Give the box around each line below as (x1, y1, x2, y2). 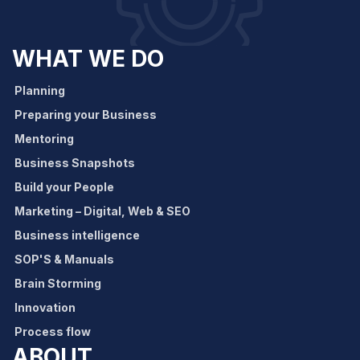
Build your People (14, 180, 115, 194)
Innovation (14, 301, 76, 315)
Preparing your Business (14, 108, 157, 122)
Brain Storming (14, 276, 102, 291)
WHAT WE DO (12, 45, 164, 73)
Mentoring (14, 132, 75, 146)
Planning (14, 84, 66, 98)
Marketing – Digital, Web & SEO (14, 204, 191, 219)
